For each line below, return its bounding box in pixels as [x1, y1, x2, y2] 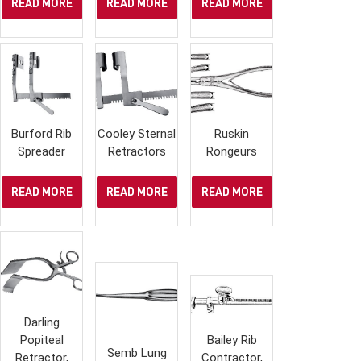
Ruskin [214, 127, 250, 142]
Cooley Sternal [98, 127, 176, 142]
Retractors [107, 144, 166, 160]
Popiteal [19, 333, 64, 348]
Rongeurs [206, 144, 258, 160]
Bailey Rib [206, 333, 257, 348]
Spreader [18, 144, 66, 160]
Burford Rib [11, 127, 73, 142]
